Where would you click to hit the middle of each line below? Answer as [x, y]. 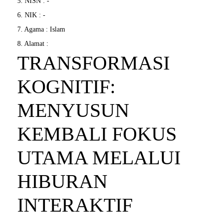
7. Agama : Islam [41, 30]
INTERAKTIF [75, 205]
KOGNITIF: [66, 87]
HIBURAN [62, 182]
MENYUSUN [73, 110]
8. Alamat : [33, 44]
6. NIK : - [31, 15]
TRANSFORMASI [93, 63]
